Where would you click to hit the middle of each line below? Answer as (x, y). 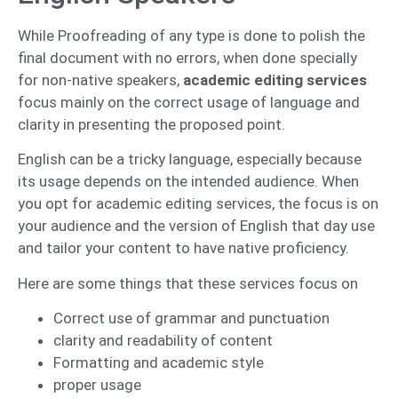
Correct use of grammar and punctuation (193, 318)
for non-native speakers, (100, 80)
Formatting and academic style (160, 363)
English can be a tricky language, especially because (190, 159)
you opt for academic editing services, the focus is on (198, 204)
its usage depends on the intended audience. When (188, 182)
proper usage (97, 385)
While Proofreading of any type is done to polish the (191, 35)
